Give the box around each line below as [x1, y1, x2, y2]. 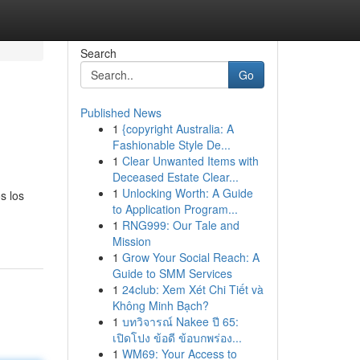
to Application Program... [112, 201, 238, 217]
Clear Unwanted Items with [121, 153, 259, 169]
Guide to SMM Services [112, 265, 232, 281]
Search [80, 45, 117, 61]
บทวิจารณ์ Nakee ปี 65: [121, 313, 239, 329]
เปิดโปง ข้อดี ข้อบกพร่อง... [112, 329, 242, 346]
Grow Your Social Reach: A [121, 249, 260, 265]
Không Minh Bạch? [112, 297, 209, 313]
